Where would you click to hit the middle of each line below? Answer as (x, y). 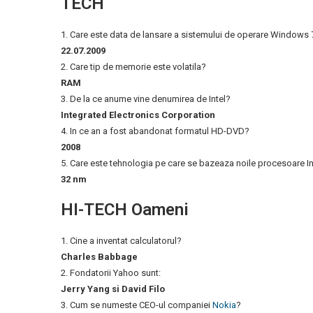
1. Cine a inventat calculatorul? (121, 241)
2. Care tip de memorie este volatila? (133, 67)
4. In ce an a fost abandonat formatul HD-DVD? (155, 131)
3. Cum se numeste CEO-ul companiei (137, 305)
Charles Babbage (99, 257)
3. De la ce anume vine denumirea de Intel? (146, 99)
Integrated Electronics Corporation (138, 115)
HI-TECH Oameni (125, 210)
